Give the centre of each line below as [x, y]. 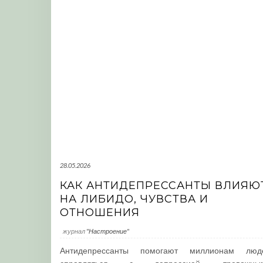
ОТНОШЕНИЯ [100, 213]
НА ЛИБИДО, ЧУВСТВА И [134, 199]
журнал [75, 231]
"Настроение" [108, 231]
